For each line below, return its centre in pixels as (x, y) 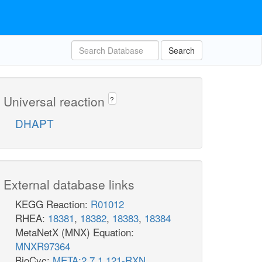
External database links (69, 185)
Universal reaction (56, 101)
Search (182, 50)
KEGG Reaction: (53, 204)
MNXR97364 (43, 246)
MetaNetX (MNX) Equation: (75, 232)
